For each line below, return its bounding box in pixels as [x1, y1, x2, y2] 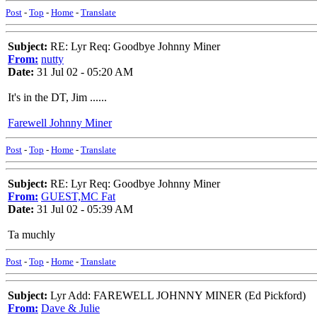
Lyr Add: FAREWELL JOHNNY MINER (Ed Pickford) [47, 289, 306, 301]
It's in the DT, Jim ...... [8, 91, 107, 103]
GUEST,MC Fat [41, 190, 115, 202]
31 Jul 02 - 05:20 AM [34, 66, 133, 78]
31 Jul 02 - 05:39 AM [34, 203, 133, 215]
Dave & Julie [41, 302, 100, 314]
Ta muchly [8, 229, 55, 241]
